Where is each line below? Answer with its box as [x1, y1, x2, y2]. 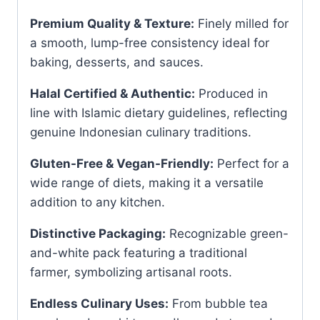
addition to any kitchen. [30, 194, 165, 209]
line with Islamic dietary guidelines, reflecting [30, 105, 287, 120]
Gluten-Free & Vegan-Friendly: [30, 156, 214, 171]
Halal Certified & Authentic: [30, 86, 195, 101]
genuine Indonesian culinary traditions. [30, 124, 251, 139]
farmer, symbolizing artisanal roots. [30, 264, 232, 279]
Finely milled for [194, 16, 289, 31]
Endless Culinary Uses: [30, 296, 169, 311]
